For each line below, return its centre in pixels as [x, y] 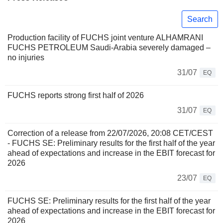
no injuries [26, 58]
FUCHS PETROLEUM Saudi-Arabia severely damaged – [109, 48]
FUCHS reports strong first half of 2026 [76, 96]
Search [200, 19]
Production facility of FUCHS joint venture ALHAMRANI [105, 38]
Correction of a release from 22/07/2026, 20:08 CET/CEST [110, 133]
